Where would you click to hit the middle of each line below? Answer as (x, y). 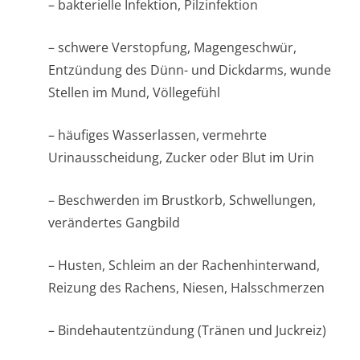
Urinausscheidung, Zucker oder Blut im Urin (181, 157)
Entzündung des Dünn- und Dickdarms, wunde (190, 70)
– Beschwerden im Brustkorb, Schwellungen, (182, 200)
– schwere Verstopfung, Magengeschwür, (172, 47)
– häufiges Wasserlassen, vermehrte (157, 135)
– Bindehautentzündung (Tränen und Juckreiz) (187, 330)
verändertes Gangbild (114, 223)
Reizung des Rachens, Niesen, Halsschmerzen (186, 288)
